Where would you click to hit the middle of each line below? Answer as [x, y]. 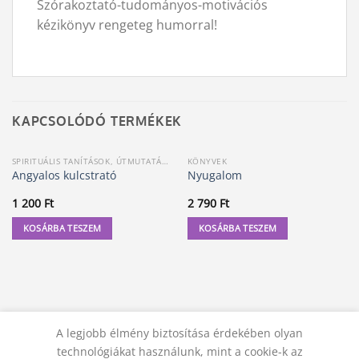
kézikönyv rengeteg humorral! [129, 25]
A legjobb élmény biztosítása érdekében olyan [179, 333]
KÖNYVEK [207, 161]
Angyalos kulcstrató [64, 175]
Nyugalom [214, 175]
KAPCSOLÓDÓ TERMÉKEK [97, 121]
